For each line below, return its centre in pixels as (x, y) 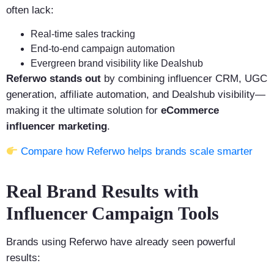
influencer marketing (57, 127)
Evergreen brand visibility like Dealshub (117, 64)
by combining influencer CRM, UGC (184, 79)
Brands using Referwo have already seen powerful (121, 242)
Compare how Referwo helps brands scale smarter (137, 151)
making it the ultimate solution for (83, 111)
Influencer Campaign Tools (113, 213)
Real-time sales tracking (83, 34)
